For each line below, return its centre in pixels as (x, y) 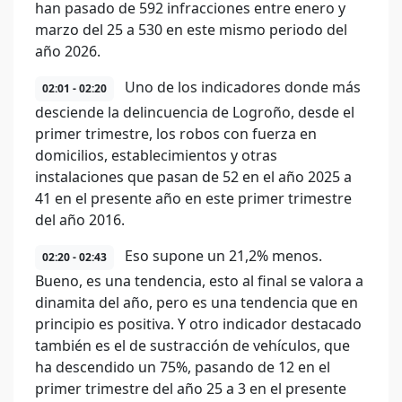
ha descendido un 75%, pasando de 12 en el (183, 367)
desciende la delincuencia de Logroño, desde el (195, 112)
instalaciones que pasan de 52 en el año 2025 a (193, 177)
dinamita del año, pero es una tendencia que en (197, 302)
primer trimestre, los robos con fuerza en (176, 134)
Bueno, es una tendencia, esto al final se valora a (199, 281)
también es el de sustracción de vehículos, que (192, 345)
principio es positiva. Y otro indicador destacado (198, 324)
